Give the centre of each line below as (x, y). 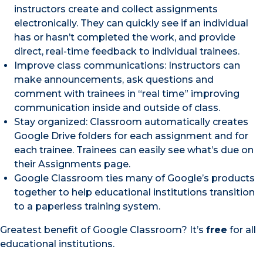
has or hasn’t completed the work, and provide (125, 38)
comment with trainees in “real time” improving (127, 94)
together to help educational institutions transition (134, 193)
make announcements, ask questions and (114, 80)
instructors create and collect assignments (116, 9)
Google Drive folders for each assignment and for (131, 136)
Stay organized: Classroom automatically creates (131, 122)
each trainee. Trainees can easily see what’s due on (134, 150)
